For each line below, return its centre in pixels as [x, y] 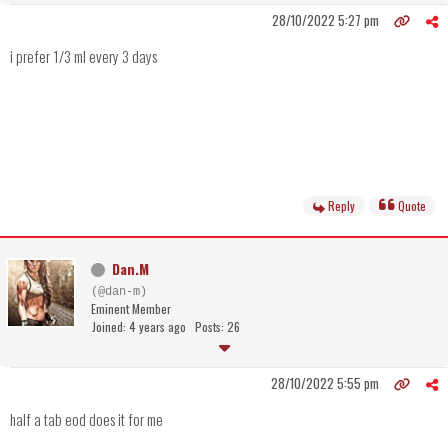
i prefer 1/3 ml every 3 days [83, 56]
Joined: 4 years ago [139, 327]
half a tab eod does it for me [86, 419]
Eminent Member [131, 309]
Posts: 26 [217, 327]
